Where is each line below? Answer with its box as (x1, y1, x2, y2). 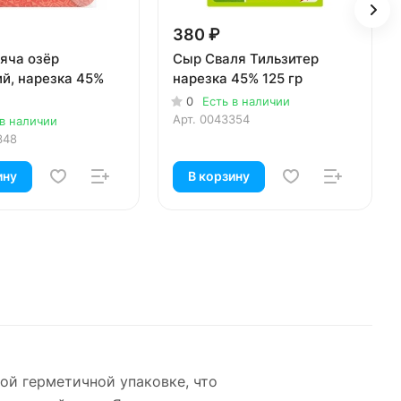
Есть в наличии (202, 94, 290, 109)
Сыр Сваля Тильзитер (173, 50, 319, 68)
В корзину (188, 168, 250, 184)
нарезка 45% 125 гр (173, 70, 303, 88)
